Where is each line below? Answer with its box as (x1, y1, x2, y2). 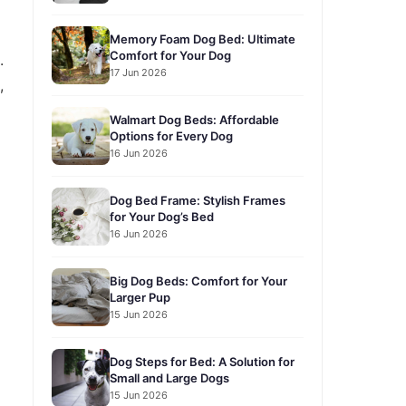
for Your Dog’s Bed (110, 208, 214, 224)
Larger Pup (110, 289, 170, 304)
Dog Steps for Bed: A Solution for (110, 353, 295, 369)
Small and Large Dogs (110, 370, 229, 385)
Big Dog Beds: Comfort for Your (110, 273, 287, 288)
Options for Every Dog (110, 128, 233, 143)
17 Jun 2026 (110, 65, 167, 79)
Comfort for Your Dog (110, 47, 231, 63)
